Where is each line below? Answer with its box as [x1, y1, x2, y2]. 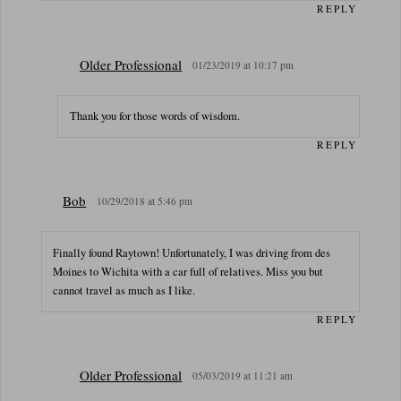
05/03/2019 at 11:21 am [192, 369, 294, 383]
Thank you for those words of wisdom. [70, 108, 241, 124]
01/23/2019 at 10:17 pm [192, 57, 294, 72]
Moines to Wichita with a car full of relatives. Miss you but [53, 263, 324, 279]
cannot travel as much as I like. [53, 282, 196, 298]
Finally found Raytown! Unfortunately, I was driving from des [53, 244, 331, 260]
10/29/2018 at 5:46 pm [97, 194, 193, 209]
